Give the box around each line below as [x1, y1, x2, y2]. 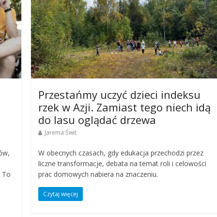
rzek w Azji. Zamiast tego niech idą [38, 99, 211, 114]
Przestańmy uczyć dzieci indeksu [38, 87, 201, 102]
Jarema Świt [45, 128, 77, 137]
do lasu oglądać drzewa [38, 112, 156, 127]
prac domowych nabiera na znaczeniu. [38, 169, 158, 179]
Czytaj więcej [43, 189, 78, 198]
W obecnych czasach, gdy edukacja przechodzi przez [38, 148, 204, 157]
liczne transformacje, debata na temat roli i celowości [38, 158, 207, 168]
